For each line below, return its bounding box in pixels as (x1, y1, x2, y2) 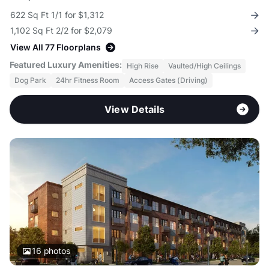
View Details (104, 103, 165, 116)
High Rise (127, 61, 159, 71)
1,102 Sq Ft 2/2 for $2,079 (10, 25, 112, 36)
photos (41, 246, 70, 256)
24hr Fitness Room (56, 76, 119, 85)
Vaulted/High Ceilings (168, 61, 241, 71)
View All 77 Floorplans (10, 42, 101, 53)
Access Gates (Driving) (129, 76, 208, 85)
